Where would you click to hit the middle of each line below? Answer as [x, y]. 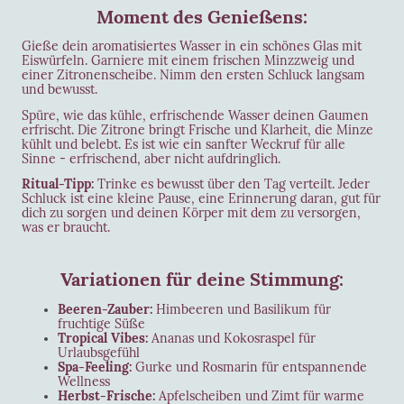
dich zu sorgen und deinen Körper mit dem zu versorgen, [191, 212]
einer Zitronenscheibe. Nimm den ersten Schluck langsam [193, 75]
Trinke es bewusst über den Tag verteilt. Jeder [232, 184]
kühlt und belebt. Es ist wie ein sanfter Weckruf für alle [184, 144]
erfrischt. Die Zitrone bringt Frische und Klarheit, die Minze [197, 129]
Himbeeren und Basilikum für [242, 309]
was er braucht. [66, 227]
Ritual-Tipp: [58, 184]
